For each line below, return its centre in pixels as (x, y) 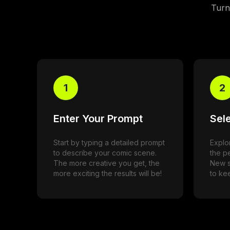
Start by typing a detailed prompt (109, 142)
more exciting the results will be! (108, 173)
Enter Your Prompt (98, 119)
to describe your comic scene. (105, 152)
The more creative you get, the (107, 163)
